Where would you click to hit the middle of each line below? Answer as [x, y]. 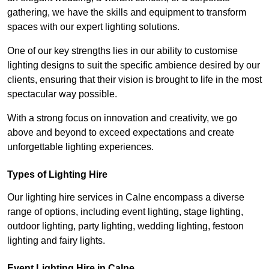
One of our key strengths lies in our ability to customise [122, 51]
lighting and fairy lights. [56, 241]
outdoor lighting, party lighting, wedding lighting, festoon [125, 226]
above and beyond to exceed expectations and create [121, 133]
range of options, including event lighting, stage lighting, [125, 212]
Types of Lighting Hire [57, 175]
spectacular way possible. [62, 94]
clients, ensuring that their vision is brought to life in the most [134, 80]
